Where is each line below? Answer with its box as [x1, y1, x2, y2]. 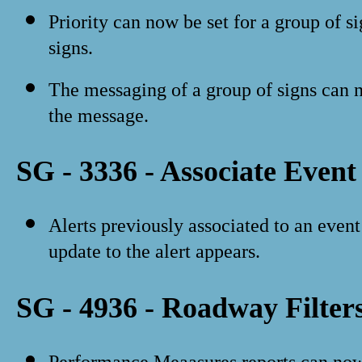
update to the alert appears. [48, 240, 260, 273]
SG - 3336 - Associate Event [16, 155, 356, 188]
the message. [48, 103, 149, 137]
